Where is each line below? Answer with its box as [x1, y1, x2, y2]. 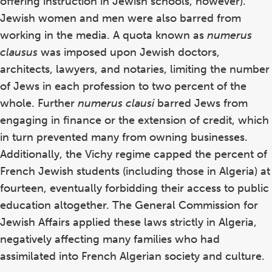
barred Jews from [154, 96, 248, 110]
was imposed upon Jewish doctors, [38, 45, 220, 59]
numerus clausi [78, 96, 154, 110]
